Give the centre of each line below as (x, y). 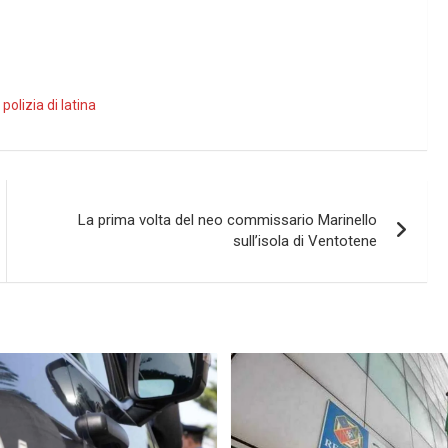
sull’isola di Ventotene (305, 241)
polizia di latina (49, 105)
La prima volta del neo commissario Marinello (228, 220)
